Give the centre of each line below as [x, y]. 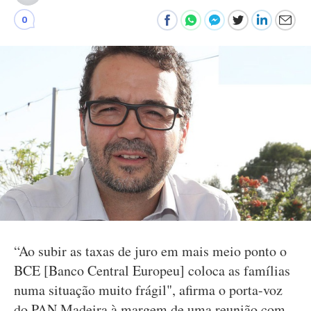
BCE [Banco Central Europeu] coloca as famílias [152, 270]
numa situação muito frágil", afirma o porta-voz [148, 290]
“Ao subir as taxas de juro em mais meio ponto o [150, 251]
